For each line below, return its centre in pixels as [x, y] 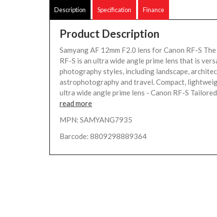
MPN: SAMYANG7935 [96, 120]
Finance [154, 10]
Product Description [109, 34]
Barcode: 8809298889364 [103, 136]
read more [76, 103]
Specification [114, 10]
